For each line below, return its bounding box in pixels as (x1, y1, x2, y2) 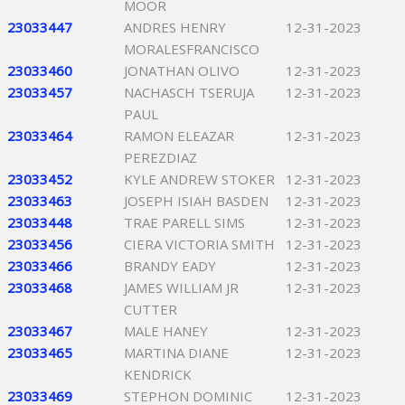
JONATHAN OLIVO (124, 61, 240, 80)
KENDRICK (124, 365, 192, 383)
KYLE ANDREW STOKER (124, 170, 275, 188)
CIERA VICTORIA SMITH (124, 235, 275, 253)
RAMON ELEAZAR (124, 127, 234, 145)
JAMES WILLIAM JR (124, 278, 239, 297)
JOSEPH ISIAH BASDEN (124, 192, 268, 210)
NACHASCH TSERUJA (124, 83, 254, 101)
